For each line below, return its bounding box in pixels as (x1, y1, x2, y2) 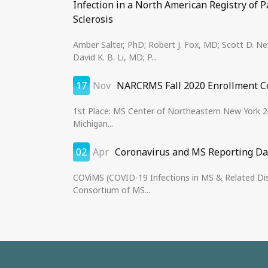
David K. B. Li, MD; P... (73, 51, 157, 63)
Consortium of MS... (73, 184, 150, 196)
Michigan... (73, 118, 113, 129)
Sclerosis (73, 13, 113, 26)
